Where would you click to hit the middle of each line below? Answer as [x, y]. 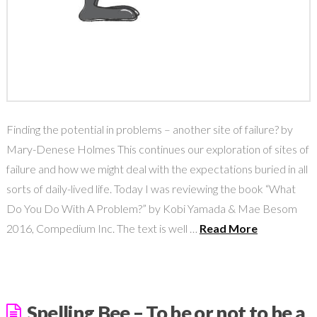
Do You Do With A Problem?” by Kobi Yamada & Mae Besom [151, 208]
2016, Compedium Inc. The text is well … [103, 228]
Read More [228, 228]
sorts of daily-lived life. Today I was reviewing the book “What [151, 188]
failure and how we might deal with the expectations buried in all [157, 168]
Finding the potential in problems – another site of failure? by [149, 129]
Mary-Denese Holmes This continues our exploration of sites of [157, 149]
